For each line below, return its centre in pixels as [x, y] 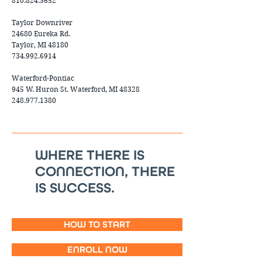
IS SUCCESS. [75, 188]
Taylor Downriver [42, 23]
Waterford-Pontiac [43, 78]
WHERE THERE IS [90, 155]
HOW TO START [97, 224]
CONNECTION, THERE [105, 171]
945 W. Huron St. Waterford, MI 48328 [76, 89]
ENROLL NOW [97, 249]
